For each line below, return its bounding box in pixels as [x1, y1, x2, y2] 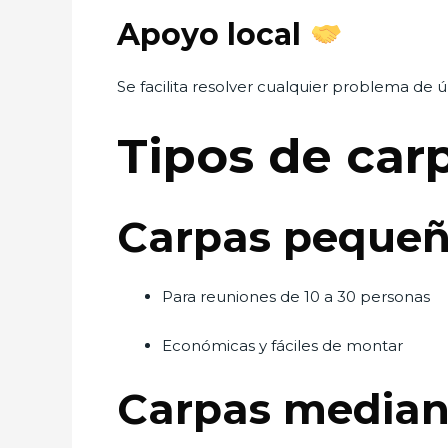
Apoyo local [117, 16, 309, 53]
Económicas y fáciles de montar [162, 336, 403, 355]
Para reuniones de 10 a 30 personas [162, 287, 430, 306]
